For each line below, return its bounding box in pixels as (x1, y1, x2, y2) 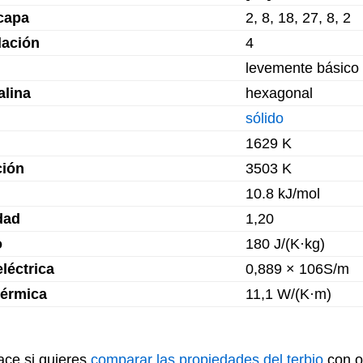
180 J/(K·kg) (246, 236, 325, 252)
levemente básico (246, 60, 359, 76)
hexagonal (246, 85, 313, 101)
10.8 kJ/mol (246, 186, 320, 202)
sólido (246, 110, 284, 126)
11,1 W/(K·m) (246, 286, 331, 302)
